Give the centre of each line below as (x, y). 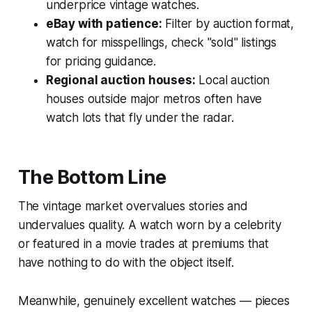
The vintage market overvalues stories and (133, 206)
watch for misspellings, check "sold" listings (161, 42)
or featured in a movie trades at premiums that (143, 243)
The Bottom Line (92, 177)
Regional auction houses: (120, 80)
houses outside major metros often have (154, 99)
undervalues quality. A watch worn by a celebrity (149, 225)
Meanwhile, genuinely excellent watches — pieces (154, 301)
